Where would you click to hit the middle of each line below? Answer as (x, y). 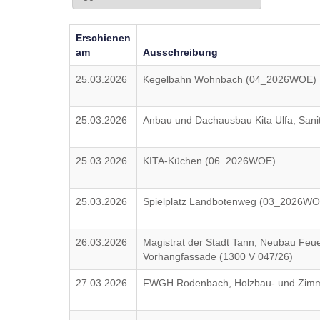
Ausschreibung (181, 52)
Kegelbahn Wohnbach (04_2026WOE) (230, 79)
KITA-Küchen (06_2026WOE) (210, 161)
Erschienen (104, 38)
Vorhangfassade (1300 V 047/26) (218, 256)
